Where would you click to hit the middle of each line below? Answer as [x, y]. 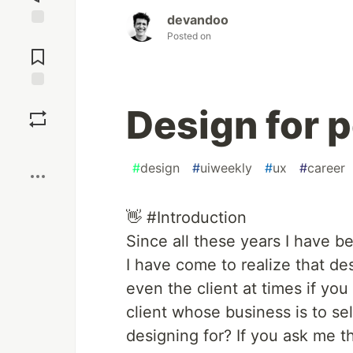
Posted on [189, 36]
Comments [38, 50]
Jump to [38, 37]
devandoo [198, 20]
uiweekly [226, 168]
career [326, 168]
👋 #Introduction [186, 218]
